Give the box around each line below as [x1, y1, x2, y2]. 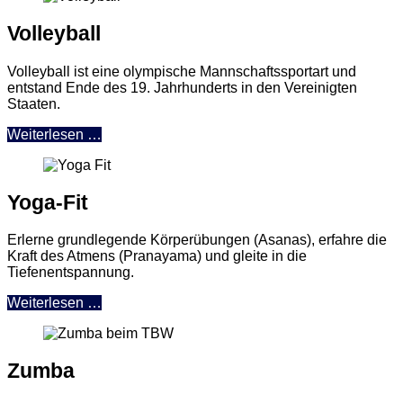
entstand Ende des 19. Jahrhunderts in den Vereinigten [7, 79, 357, 95]
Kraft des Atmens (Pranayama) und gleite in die [7, 248, 307, 264]
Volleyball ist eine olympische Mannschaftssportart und [7, 63, 356, 79]
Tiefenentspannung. [7, 264, 134, 280]
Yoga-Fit [7, 190, 88, 214]
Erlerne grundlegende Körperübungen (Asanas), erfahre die [7, 232, 387, 247]
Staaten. [7, 95, 60, 112]
